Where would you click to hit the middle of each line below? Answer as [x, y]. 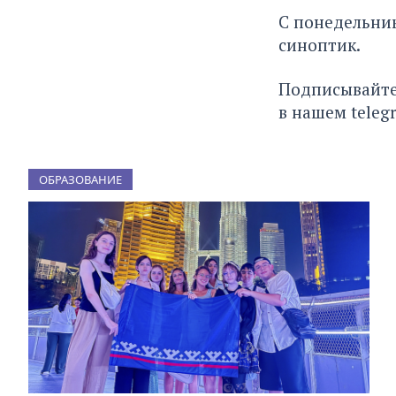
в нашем [314, 112]
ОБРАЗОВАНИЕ [80, 179]
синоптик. [319, 45]
